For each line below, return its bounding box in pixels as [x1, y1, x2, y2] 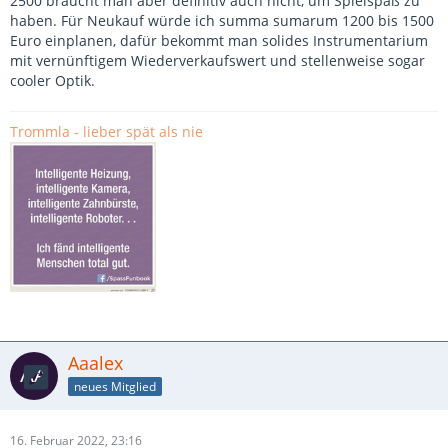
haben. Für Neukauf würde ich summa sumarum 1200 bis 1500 [10, 11, 434, 31]
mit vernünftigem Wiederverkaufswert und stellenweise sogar [10, 51, 425, 71]
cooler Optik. [10, 71, 95, 91]
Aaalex [68, 351, 123, 376]
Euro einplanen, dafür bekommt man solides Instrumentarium [10, 31, 428, 51]
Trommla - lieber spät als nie [10, 122, 203, 142]
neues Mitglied [74, 377, 156, 395]
